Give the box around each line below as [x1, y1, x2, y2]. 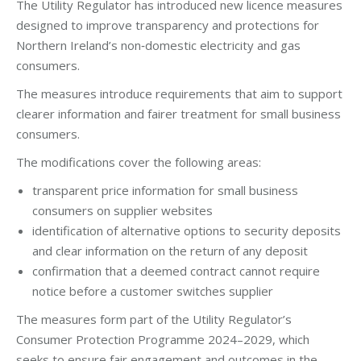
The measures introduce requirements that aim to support [16, 85, 342, 102]
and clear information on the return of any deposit [32, 242, 308, 259]
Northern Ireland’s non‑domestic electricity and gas [16, 36, 301, 53]
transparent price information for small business [32, 181, 298, 198]
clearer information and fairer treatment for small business [16, 105, 341, 122]
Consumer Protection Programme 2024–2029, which [16, 330, 309, 347]
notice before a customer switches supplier [32, 282, 273, 299]
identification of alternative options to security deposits [32, 222, 341, 239]
